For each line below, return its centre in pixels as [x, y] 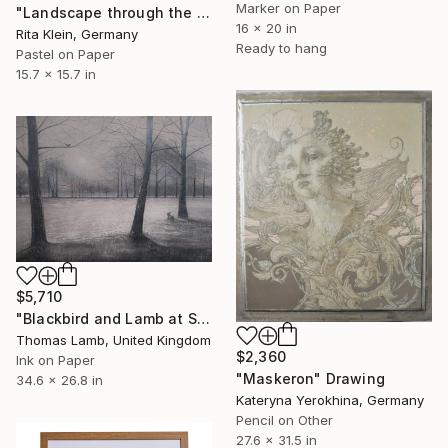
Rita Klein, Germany [77, 34]
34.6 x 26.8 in [59, 379]
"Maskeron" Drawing [310, 379]
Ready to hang [281, 47]
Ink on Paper [55, 359]
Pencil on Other [284, 420]
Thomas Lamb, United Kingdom [113, 339]
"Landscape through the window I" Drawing [203, 13]
